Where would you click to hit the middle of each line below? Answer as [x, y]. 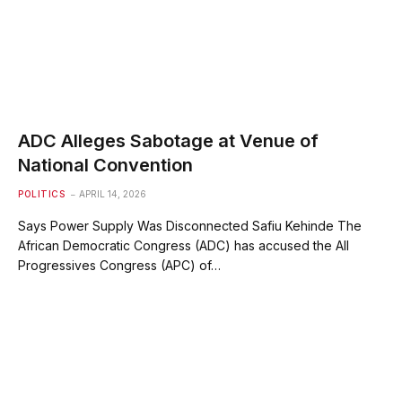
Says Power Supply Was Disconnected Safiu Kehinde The [190, 226]
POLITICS [41, 194]
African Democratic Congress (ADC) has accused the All [184, 246]
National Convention [105, 166]
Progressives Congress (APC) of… [119, 266]
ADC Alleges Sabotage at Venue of [168, 141]
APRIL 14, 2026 [113, 194]
